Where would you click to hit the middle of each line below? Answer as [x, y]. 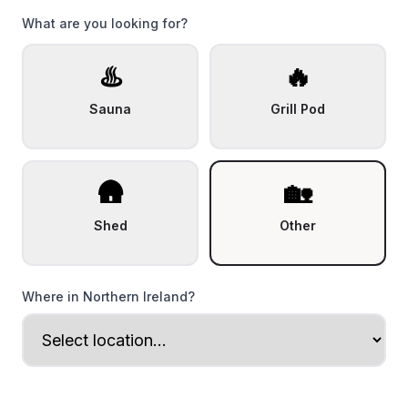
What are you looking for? [105, 23]
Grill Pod [298, 109]
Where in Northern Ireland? [108, 296]
